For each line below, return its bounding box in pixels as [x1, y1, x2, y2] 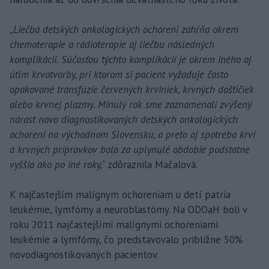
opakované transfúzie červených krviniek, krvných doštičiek [10, 82, 254, 96]
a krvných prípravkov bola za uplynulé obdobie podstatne [10, 142, 250, 156]
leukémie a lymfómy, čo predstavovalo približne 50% [10, 232, 243, 246]
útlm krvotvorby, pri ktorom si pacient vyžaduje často [10, 67, 228, 81]
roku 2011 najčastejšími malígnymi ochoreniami [10, 217, 218, 231]
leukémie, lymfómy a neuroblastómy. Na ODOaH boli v [10, 202, 247, 216]
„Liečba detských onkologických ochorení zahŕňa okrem [10, 22, 238, 36]
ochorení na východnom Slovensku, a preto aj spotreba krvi [10, 127, 255, 141]
